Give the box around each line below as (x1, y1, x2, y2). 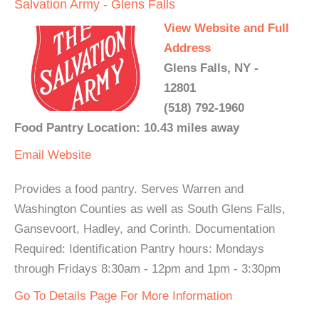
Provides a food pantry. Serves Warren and (14, 182, 244, 196)
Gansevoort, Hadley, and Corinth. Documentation (14, 222, 275, 236)
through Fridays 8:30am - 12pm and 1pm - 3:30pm (14, 262, 281, 276)
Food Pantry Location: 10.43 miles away (14, 121, 239, 135)
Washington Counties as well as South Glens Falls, (14, 202, 286, 216)
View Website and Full (164, 21, 289, 35)
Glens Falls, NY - (164, 61, 258, 75)
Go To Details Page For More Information (14, 289, 232, 303)
